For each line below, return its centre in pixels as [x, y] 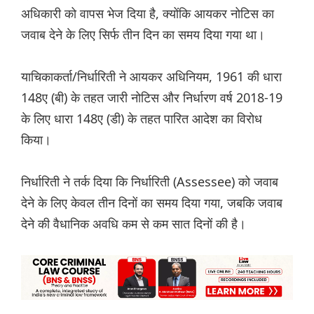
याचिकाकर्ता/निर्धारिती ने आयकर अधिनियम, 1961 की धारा [151, 77]
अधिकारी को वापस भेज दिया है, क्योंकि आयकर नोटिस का [148, 14]
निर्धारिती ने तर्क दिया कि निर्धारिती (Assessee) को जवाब [150, 182]
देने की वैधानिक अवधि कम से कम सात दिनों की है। [134, 224]
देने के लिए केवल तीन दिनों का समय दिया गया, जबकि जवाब [152, 203]
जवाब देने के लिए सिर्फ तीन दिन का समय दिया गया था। [143, 35]
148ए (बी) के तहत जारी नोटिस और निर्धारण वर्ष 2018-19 [152, 98]
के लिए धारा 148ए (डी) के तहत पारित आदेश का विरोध [142, 119]
